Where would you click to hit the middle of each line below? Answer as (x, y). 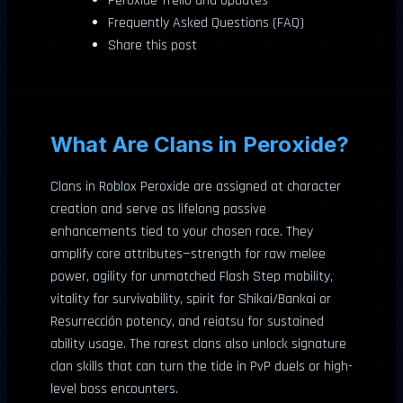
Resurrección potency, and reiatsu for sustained (187, 321)
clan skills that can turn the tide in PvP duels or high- (201, 366)
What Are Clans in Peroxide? (200, 144)
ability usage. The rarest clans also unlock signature (198, 344)
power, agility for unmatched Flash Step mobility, (192, 276)
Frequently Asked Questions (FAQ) (206, 22)
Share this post (152, 45)
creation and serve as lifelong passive (158, 209)
